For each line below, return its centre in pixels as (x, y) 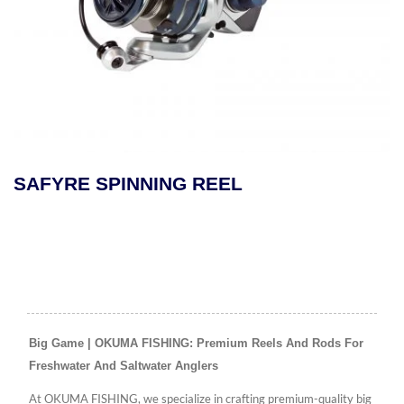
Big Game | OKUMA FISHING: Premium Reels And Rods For (196, 344)
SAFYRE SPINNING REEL (128, 184)
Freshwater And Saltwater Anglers (124, 366)
